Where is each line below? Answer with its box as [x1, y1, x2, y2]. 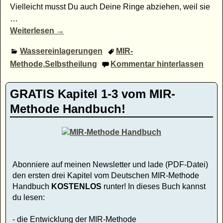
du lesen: [12, 193, 45, 202]
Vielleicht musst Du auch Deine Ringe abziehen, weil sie [9, 2, 210, 11]
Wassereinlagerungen [19, 47, 103, 56]
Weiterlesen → [9, 26, 64, 35]
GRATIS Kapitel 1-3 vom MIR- [10, 87, 175, 101]
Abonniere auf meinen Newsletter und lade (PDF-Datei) [12, 160, 208, 169]
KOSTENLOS [51, 182, 102, 191]
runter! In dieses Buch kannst [102, 182, 206, 191]
